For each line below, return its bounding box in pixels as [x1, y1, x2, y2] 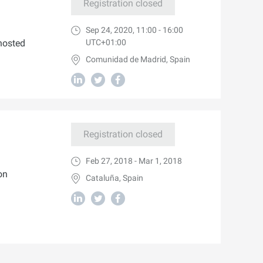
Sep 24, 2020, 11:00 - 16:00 [85, 25, 183, 35]
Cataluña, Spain [85, 173, 143, 183]
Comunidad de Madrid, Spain [85, 55, 190, 64]
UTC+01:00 [85, 38, 126, 47]
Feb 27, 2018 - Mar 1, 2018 [85, 156, 182, 166]
